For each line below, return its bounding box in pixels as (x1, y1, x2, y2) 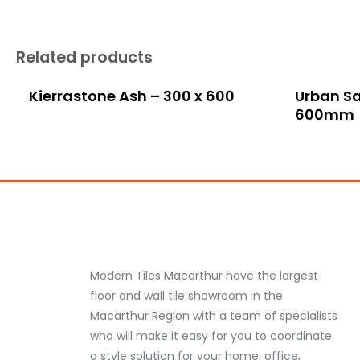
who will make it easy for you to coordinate (90, 328, 332, 345)
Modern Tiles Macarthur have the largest (90, 268, 318, 284)
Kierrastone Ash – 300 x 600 (28, 86, 235, 107)
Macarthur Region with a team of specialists (90, 308, 337, 325)
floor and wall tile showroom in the (90, 288, 283, 305)
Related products (16, 47, 153, 69)
